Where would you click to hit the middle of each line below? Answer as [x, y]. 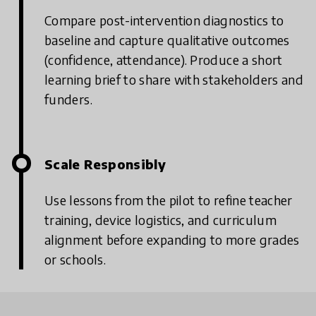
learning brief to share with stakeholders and [174, 79]
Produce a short [236, 60]
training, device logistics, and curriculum [161, 220]
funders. [68, 99]
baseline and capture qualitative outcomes [167, 40]
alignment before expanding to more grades [172, 239]
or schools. [75, 259]
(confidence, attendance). [116, 60]
